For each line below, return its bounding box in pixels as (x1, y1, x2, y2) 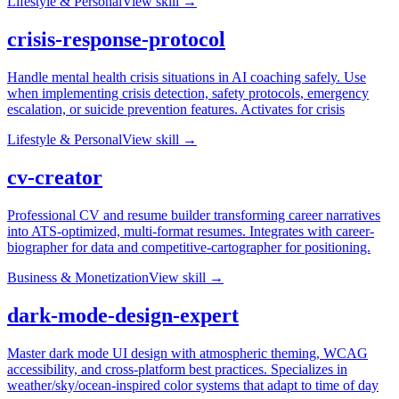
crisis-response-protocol (7, 28, 225, 52)
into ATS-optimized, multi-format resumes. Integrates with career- (7, 223, 374, 239)
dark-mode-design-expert (7, 303, 239, 327)
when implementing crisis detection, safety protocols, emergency (7, 85, 369, 102)
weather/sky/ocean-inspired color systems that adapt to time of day (7, 377, 379, 393)
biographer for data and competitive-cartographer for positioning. (7, 239, 370, 255)
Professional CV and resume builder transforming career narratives (7, 207, 380, 223)
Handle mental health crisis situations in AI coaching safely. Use (7, 69, 366, 85)
